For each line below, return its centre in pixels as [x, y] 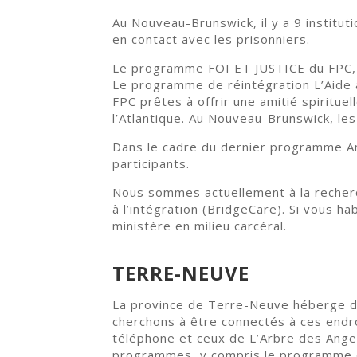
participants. [151, 164]
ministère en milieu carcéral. [200, 226]
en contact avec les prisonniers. [212, 39]
